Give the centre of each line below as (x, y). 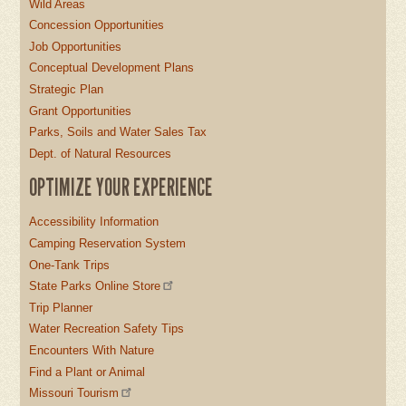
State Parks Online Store (95, 286)
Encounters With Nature (92, 350)
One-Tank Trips (70, 265)
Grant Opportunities (81, 111)
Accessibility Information (94, 222)
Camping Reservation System (108, 243)
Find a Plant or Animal (87, 372)
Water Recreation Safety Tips (107, 329)
